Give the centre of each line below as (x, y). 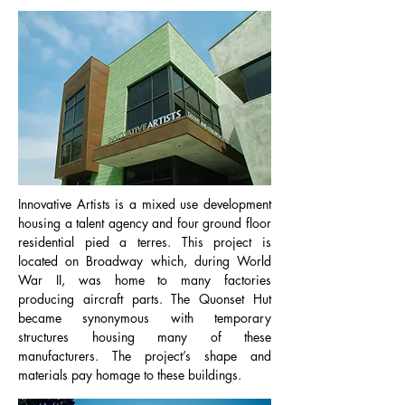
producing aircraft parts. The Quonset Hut (145, 299)
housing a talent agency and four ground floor (145, 223)
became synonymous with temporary (145, 318)
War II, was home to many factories (145, 280)
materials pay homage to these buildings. (130, 375)
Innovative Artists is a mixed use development (145, 204)
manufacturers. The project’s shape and (145, 356)
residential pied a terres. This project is (145, 242)
